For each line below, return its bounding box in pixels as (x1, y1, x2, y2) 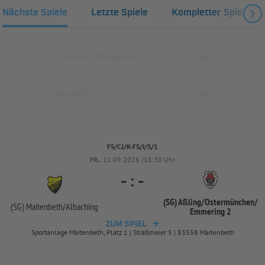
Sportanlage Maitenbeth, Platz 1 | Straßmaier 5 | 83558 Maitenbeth (31, 228, 234, 237)
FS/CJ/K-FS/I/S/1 (107, 142, 158, 151)
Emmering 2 (190, 205, 231, 218)
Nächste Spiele (2, 7, 67, 20)
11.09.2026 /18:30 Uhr (103, 155, 175, 164)
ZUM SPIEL (105, 219, 147, 230)
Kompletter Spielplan (172, 7, 263, 20)
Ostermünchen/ (205, 196, 258, 208)
